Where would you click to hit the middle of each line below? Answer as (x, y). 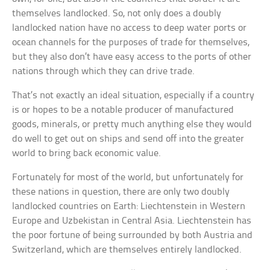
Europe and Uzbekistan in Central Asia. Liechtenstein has (132, 221)
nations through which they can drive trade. (104, 71)
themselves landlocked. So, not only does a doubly (117, 13)
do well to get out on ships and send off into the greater (128, 139)
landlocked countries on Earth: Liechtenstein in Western (129, 206)
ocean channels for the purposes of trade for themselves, (131, 42)
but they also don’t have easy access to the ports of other (132, 57)
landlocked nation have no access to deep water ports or (130, 28)
